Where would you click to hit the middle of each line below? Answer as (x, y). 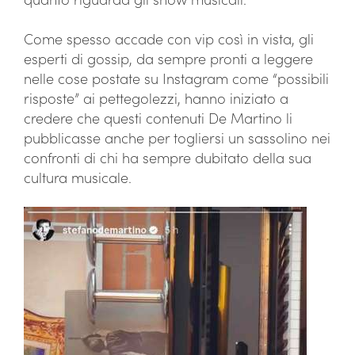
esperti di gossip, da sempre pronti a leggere (168, 58)
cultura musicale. (78, 177)
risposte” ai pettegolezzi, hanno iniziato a (156, 98)
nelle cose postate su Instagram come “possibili (176, 78)
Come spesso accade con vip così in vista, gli (169, 38)
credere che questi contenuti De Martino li (158, 118)
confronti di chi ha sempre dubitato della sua (168, 157)
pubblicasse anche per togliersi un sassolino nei (177, 137)
